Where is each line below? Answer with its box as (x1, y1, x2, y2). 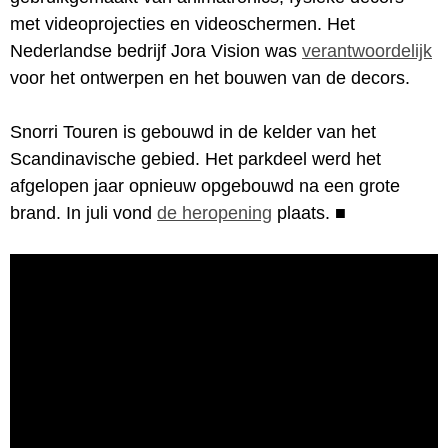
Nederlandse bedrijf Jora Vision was (10, 40, 302, 61)
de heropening (157, 202, 272, 223)
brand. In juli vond (10, 202, 157, 223)
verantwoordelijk (302, 40, 432, 61)
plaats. (272, 202, 335, 223)
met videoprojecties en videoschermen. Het (10, 13, 355, 34)
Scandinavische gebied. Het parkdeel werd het (10, 148, 381, 169)
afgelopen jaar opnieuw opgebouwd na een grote (10, 175, 400, 196)
